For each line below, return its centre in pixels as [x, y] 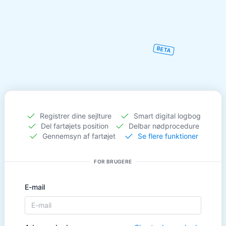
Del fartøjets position [77, 126]
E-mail [35, 187]
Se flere [150, 136]
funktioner [181, 136]
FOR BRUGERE [113, 161]
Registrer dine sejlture [78, 116]
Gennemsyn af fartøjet [82, 136]
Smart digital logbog [166, 116]
